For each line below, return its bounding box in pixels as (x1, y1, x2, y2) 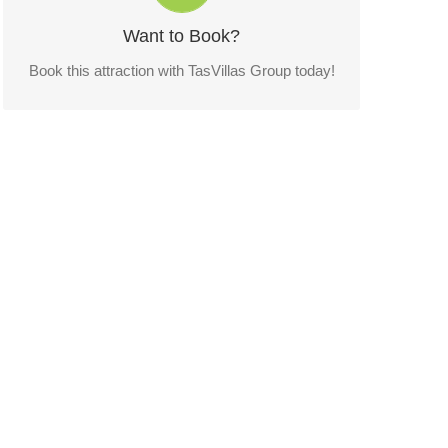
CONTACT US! (142, 28, 222, 47)
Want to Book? (123, 26, 241, 46)
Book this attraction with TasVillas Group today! (28, 62, 335, 79)
